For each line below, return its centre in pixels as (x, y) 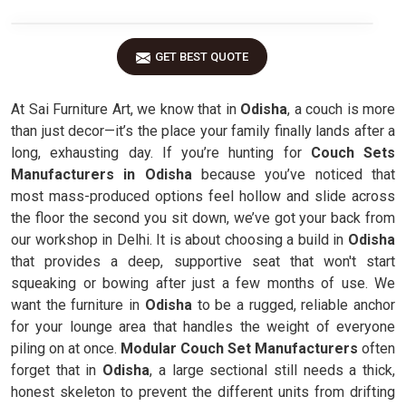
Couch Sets (348, 153)
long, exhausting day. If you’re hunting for (156, 153)
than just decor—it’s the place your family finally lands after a (203, 131)
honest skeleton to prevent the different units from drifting (203, 392)
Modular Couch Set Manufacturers (237, 348)
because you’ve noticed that (294, 174)
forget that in (54, 370)
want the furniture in (76, 305)
